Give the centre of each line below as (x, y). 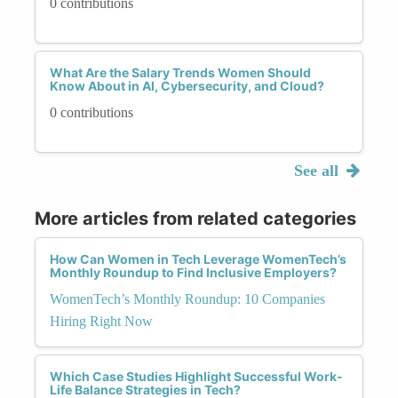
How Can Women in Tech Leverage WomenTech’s (198, 259)
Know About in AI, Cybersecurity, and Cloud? (187, 85)
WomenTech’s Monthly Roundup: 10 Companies (187, 298)
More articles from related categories (195, 218)
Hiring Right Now (101, 321)
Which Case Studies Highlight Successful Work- (196, 376)
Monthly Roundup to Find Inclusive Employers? (193, 272)
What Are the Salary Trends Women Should (180, 72)
